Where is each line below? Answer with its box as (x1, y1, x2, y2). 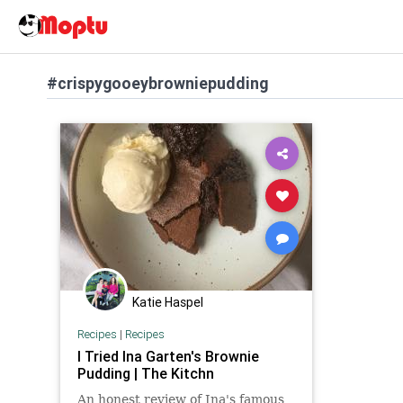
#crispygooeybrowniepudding (47, 73, 268, 94)
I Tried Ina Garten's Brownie (76, 346, 259, 365)
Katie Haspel (132, 294, 203, 310)
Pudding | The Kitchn (76, 363, 214, 382)
